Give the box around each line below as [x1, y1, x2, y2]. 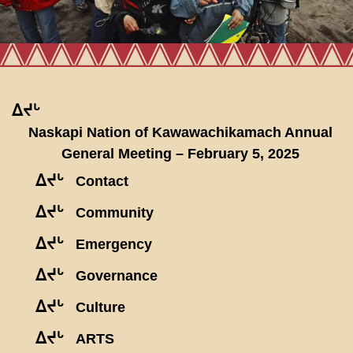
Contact [76, 173, 128, 190]
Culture [76, 299, 125, 316]
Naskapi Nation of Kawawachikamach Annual [28, 124, 333, 141]
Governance [76, 268, 158, 284]
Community [76, 205, 154, 221]
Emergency [76, 236, 152, 253]
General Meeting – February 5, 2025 [61, 146, 299, 162]
